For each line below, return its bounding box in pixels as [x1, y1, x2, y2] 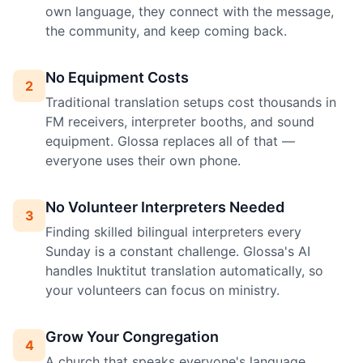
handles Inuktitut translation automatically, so [45, 263, 323, 279]
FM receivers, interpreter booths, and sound [45, 113, 314, 130]
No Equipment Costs [45, 69, 189, 86]
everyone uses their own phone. [45, 152, 241, 169]
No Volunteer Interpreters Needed [45, 199, 284, 216]
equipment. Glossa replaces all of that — [45, 133, 295, 149]
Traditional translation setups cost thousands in [45, 94, 336, 110]
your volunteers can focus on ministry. [45, 282, 280, 298]
